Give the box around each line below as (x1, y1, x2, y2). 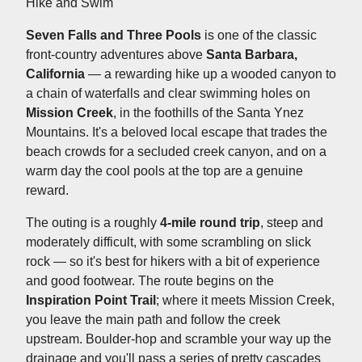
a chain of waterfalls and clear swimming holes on (26, 86, 310, 100)
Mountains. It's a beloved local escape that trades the (26, 124, 327, 139)
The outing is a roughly (26, 215, 160, 229)
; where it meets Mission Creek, (156, 293, 335, 307)
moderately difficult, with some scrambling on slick (26, 234, 311, 249)
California (26, 66, 85, 81)
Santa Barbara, (206, 47, 297, 61)
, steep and (260, 215, 323, 229)
